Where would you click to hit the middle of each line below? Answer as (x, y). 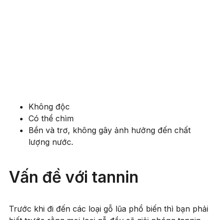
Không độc (49, 107)
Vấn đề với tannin (74, 177)
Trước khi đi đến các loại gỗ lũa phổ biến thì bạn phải (109, 209)
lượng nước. (52, 142)
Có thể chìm (51, 119)
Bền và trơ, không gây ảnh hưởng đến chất (110, 130)
